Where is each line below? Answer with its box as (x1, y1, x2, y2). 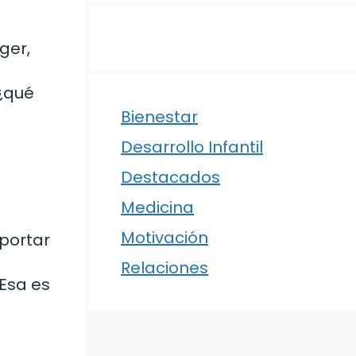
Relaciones (121, 257, 208, 279)
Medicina (121, 196, 194, 219)
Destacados (121, 166, 220, 188)
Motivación (121, 226, 208, 249)
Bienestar (121, 106, 198, 128)
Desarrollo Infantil (121, 136, 263, 158)
